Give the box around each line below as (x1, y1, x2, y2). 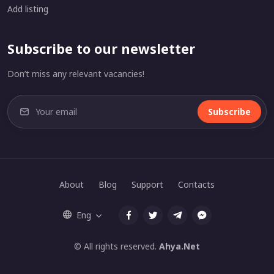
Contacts (178, 178, 215, 190)
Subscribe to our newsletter (7, 40, 195, 57)
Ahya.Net (159, 240, 200, 252)
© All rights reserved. (74, 240, 159, 252)
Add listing (7, 3, 48, 15)
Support (131, 178, 163, 190)
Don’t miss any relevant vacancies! (7, 68, 144, 80)
